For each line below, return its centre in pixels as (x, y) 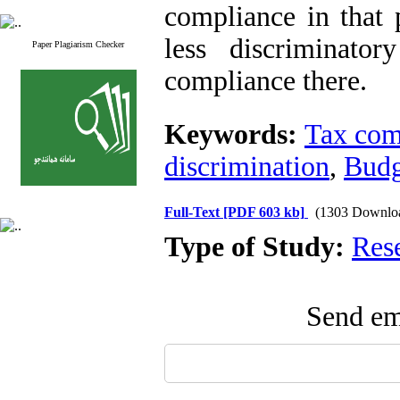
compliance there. (266, 81)
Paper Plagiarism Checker (78, 44)
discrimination (247, 167)
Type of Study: (258, 247)
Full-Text (194, 212)
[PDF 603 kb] (264, 212)
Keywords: (234, 134)
